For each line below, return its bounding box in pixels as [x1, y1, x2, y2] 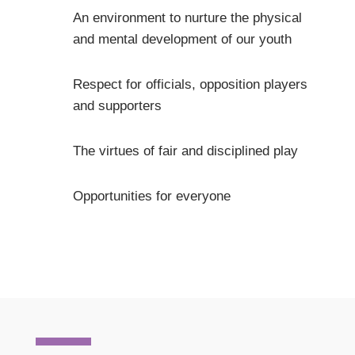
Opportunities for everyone [72, 188, 231, 204]
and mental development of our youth [72, 31, 292, 47]
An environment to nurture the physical [72, 10, 302, 25]
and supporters [72, 97, 162, 113]
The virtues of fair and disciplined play [72, 143, 298, 158]
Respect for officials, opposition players [72, 76, 307, 92]
